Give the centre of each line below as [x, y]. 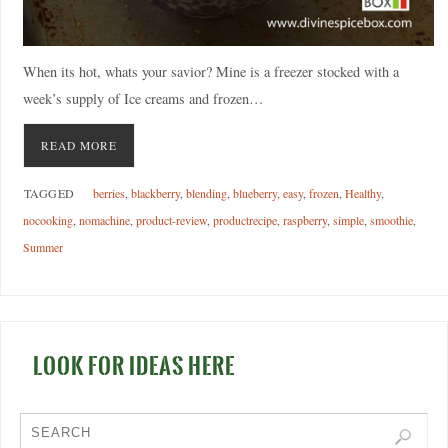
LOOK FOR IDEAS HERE [133, 365]
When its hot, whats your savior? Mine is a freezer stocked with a [210, 71]
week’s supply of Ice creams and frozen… [142, 98]
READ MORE [78, 146]
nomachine [104, 220]
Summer [42, 247]
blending [206, 193]
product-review [171, 220]
